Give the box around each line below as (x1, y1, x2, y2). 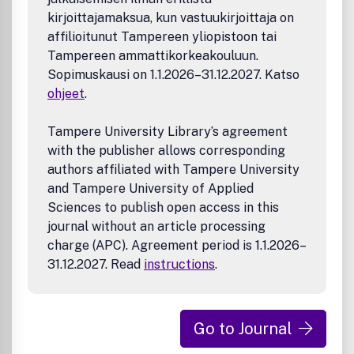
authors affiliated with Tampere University (47, 162, 299, 177)
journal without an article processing (47, 219, 265, 234)
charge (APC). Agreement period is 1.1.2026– (47, 238, 307, 253)
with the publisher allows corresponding (47, 143, 285, 158)
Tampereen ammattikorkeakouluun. (47, 48, 258, 63)
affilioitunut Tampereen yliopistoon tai (47, 29, 277, 44)
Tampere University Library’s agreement (47, 124, 288, 139)
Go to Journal (194, 319, 292, 338)
